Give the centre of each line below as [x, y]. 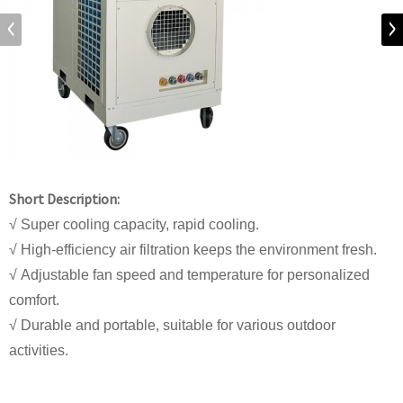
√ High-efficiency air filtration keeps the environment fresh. [193, 250]
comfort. [34, 300]
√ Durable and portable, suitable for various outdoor [172, 325]
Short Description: [64, 199]
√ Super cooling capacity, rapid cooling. [134, 224]
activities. [39, 350]
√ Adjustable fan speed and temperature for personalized [189, 275]
